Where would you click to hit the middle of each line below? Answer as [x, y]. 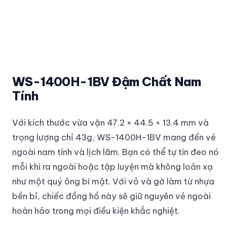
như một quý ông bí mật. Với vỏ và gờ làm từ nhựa [113, 181]
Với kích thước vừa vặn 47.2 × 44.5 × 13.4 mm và [110, 123]
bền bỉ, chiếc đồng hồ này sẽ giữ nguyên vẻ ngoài [111, 196]
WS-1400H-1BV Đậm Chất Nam [106, 82]
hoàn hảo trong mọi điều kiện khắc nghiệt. [96, 211]
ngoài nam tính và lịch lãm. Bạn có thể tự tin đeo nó [116, 152]
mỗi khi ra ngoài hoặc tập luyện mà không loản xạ [112, 167]
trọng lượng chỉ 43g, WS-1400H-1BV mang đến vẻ [114, 137]
